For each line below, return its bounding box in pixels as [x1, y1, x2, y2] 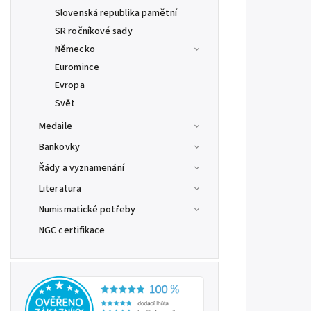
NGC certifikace [39, 224, 106, 237]
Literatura [39, 182, 81, 196]
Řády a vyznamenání [39, 161, 124, 175]
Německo [55, 42, 95, 56]
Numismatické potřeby [39, 203, 135, 217]
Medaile [39, 119, 72, 133]
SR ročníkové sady [55, 24, 133, 38]
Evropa [55, 78, 85, 92]
